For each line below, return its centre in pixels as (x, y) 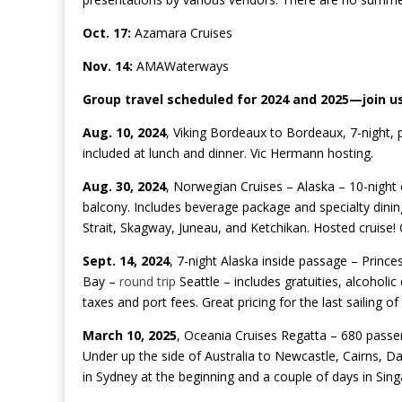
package (267, 207)
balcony (105, 207)
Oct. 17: (107, 33)
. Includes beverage (185, 207)
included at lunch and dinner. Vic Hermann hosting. (228, 153)
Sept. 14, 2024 (126, 261)
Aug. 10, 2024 (124, 133)
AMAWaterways (181, 66)
